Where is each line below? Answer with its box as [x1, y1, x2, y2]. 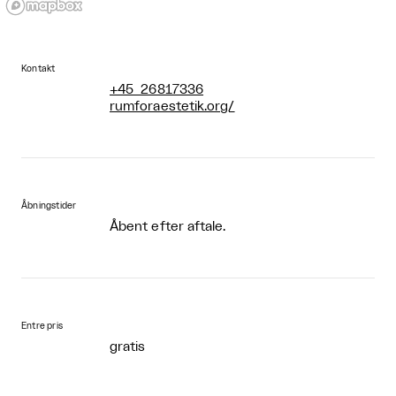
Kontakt [21, 64, 56, 73]
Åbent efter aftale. [110, 219, 226, 233]
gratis [110, 339, 146, 354]
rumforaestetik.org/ [110, 99, 235, 113]
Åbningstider [21, 201, 77, 210]
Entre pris [21, 321, 64, 331]
